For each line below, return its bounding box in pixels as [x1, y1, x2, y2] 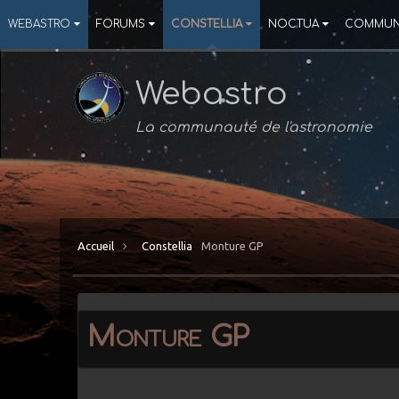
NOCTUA [268, 18, 319, 30]
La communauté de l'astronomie [135, 119, 373, 135]
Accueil [77, 239, 118, 252]
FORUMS [96, 18, 145, 30]
